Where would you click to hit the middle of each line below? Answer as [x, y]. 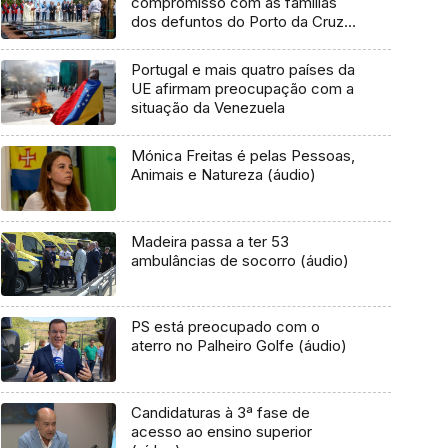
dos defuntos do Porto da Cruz [237, 22]
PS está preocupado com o [225, 327]
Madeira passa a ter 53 [209, 241]
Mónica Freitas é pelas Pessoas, [242, 155]
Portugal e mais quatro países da [242, 70]
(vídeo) [155, 41]
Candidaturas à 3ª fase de [220, 412]
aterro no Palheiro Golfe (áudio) [238, 346]
